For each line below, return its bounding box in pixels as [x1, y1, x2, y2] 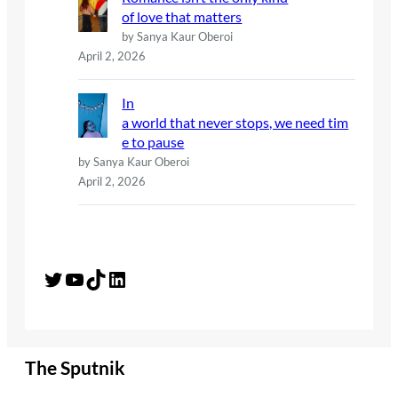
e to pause [122, 132, 185, 150]
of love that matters [122, 7, 243, 25]
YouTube [63, 265, 75, 291]
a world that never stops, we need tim [122, 113, 349, 131]
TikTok [84, 265, 96, 291]
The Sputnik [25, 356, 125, 378]
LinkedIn [106, 265, 117, 291]
